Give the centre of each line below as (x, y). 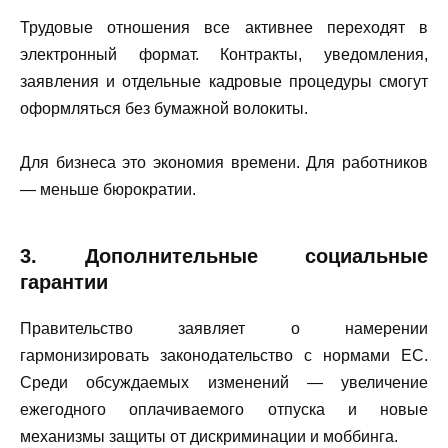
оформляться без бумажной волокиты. (164, 108)
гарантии (64, 281)
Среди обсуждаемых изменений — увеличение (224, 382)
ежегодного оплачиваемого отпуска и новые (224, 409)
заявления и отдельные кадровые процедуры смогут (224, 81)
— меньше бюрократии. (108, 189)
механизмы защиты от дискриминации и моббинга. (209, 436)
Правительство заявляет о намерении (224, 328)
